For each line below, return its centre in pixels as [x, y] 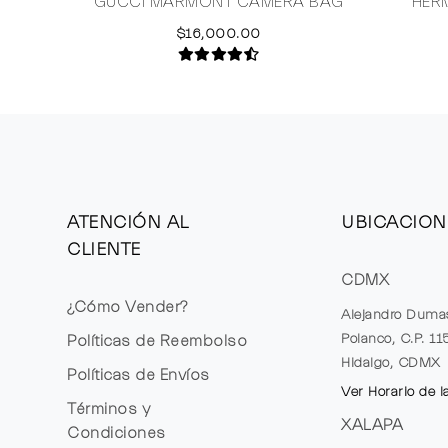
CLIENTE [104, 249]
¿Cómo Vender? [127, 306]
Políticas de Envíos [138, 374]
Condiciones [116, 432]
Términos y [109, 408]
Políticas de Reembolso [157, 340]
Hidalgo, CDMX [391, 362]
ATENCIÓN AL [127, 222]
